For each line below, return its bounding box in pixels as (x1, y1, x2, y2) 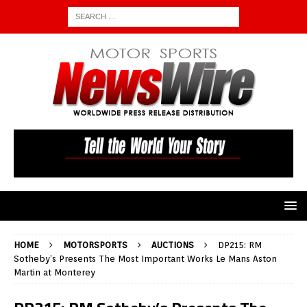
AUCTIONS (151, 240, 194, 251)
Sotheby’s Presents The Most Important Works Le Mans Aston (14, 254, 277, 265)
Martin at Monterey (14, 267, 95, 278)
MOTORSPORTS (63, 240, 127, 251)
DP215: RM (218, 240, 262, 251)
